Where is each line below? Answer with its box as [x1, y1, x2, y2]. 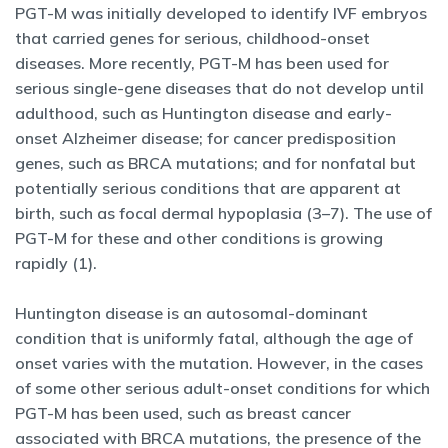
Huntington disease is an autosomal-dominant [15, 303, 368, 323]
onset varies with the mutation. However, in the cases [15, 353, 423, 373]
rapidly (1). [15, 253, 97, 273]
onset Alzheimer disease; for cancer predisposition [15, 128, 396, 148]
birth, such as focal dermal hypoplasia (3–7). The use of [15, 203, 432, 223]
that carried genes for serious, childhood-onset [15, 28, 370, 48]
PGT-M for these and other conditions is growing [15, 228, 383, 248]
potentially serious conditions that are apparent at [15, 178, 401, 198]
